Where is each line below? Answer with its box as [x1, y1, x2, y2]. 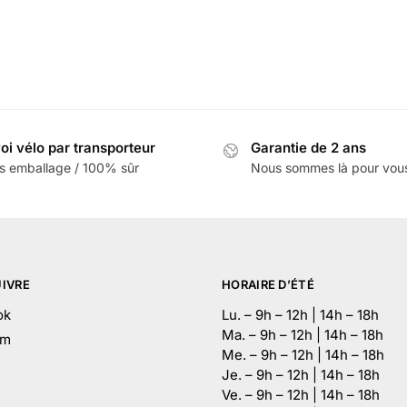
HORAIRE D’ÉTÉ [222, 277, 314, 293]
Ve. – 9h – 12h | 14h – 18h [222, 385, 380, 403]
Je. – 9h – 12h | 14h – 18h [222, 365, 380, 383]
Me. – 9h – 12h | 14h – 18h [222, 345, 384, 363]
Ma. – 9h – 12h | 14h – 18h [222, 325, 383, 343]
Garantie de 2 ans [251, 138, 366, 156]
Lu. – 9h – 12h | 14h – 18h [222, 305, 379, 323]
